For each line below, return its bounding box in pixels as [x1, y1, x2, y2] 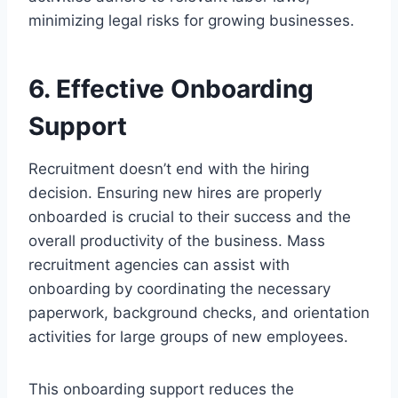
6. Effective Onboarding [28, 74, 314, 105]
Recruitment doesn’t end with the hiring [28, 160, 309, 179]
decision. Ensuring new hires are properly [28, 184, 322, 203]
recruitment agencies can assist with [28, 256, 290, 275]
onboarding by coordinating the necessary [28, 280, 330, 298]
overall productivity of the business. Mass [28, 232, 325, 251]
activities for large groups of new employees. [28, 328, 348, 346]
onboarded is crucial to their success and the [28, 208, 351, 227]
